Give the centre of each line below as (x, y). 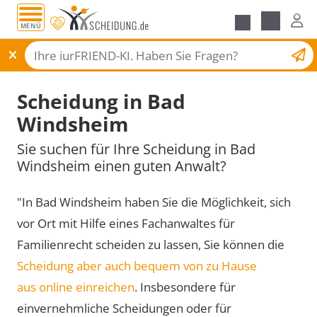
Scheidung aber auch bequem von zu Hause (137, 265)
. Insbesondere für (185, 287)
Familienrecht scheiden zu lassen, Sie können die (151, 244)
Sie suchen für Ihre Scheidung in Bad (136, 149)
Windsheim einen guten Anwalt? (122, 166)
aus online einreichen (76, 287)
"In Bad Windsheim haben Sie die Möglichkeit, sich (154, 202)
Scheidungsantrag (234, 53)
